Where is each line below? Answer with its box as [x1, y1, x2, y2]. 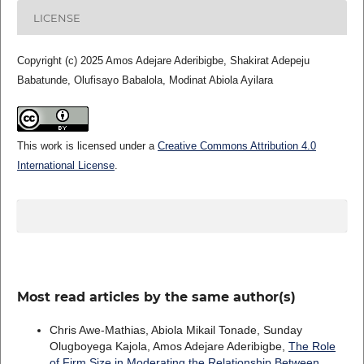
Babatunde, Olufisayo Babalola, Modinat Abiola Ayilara [16, 74, 273, 87]
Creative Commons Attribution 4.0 [157, 140, 316, 153]
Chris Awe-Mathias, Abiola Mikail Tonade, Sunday [49, 323, 302, 337]
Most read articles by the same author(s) [16, 289, 296, 305]
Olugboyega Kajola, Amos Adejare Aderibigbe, [49, 340, 288, 353]
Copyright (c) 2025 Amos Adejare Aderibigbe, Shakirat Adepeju [16, 54, 310, 67]
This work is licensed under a [16, 140, 158, 153]
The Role [288, 340, 336, 353]
